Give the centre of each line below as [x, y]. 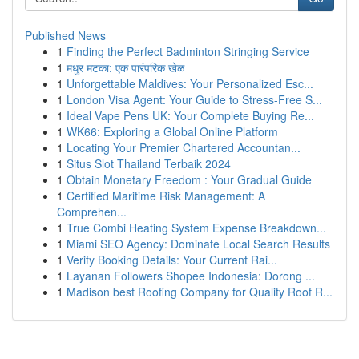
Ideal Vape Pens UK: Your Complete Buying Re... [190, 115]
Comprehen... [92, 212]
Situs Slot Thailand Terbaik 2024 [149, 163]
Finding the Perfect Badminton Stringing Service [188, 51]
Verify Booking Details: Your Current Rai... [172, 260]
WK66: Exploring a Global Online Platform [172, 131]
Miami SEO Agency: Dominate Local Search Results [198, 244]
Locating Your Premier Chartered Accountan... [184, 147]
